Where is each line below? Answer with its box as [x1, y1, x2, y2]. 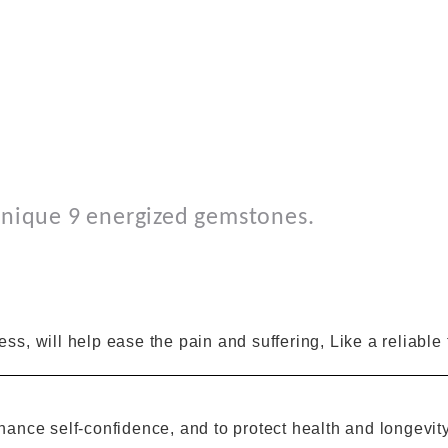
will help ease [35, 333, 145, 350]
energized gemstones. [86, 206, 315, 230]
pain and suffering [178, 333, 321, 350]
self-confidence [50, 419, 171, 437]
